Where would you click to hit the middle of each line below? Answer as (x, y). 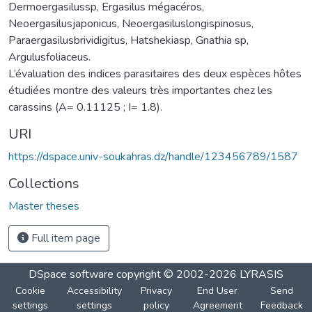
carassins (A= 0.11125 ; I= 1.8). (85, 107)
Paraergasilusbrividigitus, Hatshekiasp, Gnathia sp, (128, 40)
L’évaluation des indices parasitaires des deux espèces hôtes (155, 73)
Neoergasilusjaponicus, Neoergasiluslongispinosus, (131, 23)
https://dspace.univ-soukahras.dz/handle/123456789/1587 (153, 156)
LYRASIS (262, 274)
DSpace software (71, 274)
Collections (44, 183)
